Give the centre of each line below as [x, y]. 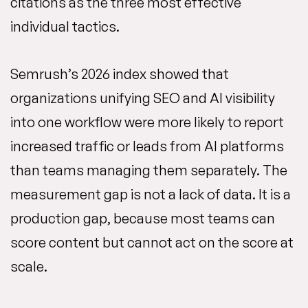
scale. [29, 266]
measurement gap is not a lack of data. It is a [151, 194]
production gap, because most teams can [143, 218]
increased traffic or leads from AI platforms [147, 146]
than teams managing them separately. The [149, 170]
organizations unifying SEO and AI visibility [143, 98]
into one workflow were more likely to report [147, 122]
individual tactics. [65, 26]
